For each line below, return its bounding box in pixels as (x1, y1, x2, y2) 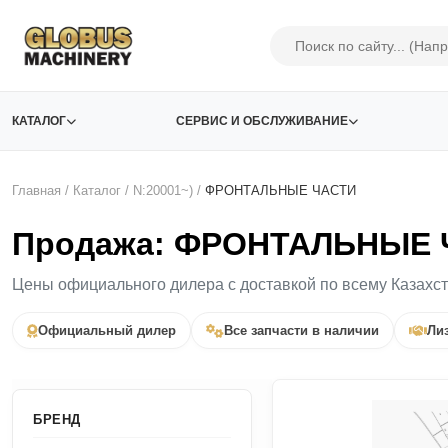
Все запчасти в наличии (224, 323, 379, 338)
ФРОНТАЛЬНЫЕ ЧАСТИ (205, 183, 356, 198)
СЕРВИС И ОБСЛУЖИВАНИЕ (175, 114, 348, 128)
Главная (12, 183, 61, 198)
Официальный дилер (38, 323, 176, 338)
